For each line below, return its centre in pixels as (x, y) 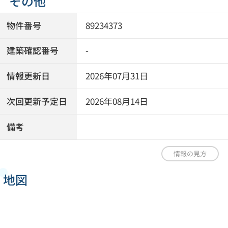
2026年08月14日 (117, 102)
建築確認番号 (33, 51)
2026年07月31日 (117, 76)
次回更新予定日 (37, 102)
